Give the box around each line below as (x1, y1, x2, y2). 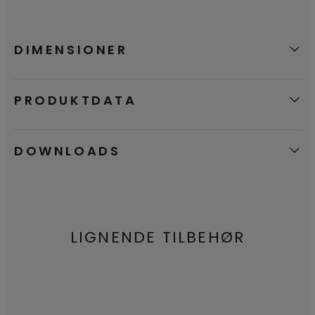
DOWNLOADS (14, 141, 121, 160)
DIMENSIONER (14, 40, 128, 58)
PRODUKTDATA (14, 91, 137, 109)
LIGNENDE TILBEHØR (70, 226, 245, 248)
